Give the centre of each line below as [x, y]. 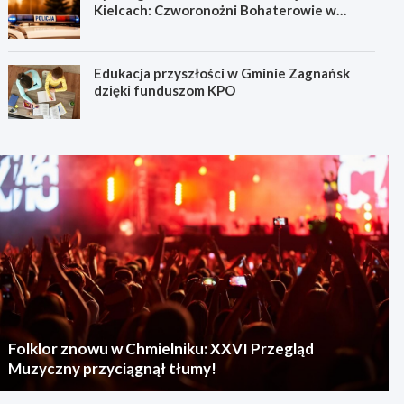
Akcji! [113, 27]
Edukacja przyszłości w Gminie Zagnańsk [222, 73]
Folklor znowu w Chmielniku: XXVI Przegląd [161, 348]
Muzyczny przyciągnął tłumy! [113, 368]
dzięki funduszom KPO [165, 90]
